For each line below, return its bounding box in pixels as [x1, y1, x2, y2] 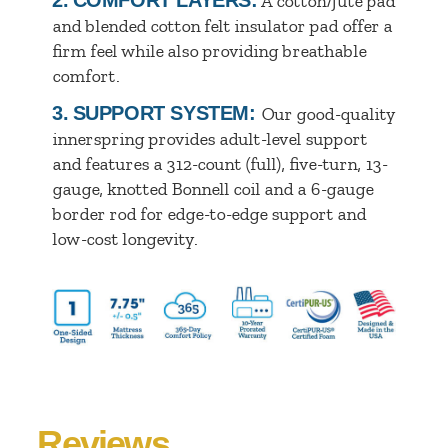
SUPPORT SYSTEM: [72, 101, 262, 124]
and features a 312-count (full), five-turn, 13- [52, 153, 388, 174]
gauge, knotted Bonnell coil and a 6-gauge [52, 178, 374, 199]
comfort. [52, 65, 120, 86]
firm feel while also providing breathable [52, 40, 367, 61]
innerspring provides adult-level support [52, 128, 368, 149]
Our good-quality [261, 103, 396, 124]
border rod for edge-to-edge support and [52, 203, 367, 224]
